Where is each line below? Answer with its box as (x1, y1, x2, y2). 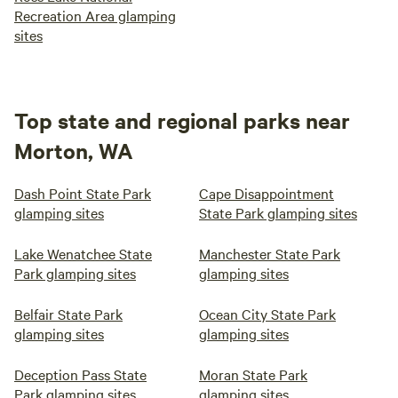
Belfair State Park (14, 304, 123, 323)
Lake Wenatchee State (14, 243, 152, 263)
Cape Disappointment (199, 183, 334, 203)
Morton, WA (14, 136, 133, 164)
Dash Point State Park (14, 183, 151, 203)
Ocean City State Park (199, 304, 336, 323)
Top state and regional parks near (14, 106, 350, 134)
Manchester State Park (199, 243, 340, 263)
